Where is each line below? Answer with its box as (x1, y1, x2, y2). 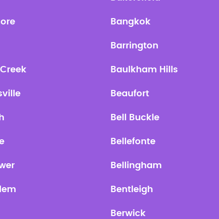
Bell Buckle (110, 113, 159, 122)
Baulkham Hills (110, 66, 178, 74)
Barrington (110, 42, 158, 50)
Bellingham (110, 161, 162, 170)
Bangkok (110, 18, 151, 26)
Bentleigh (110, 185, 153, 194)
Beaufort (110, 89, 149, 98)
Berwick (110, 209, 146, 218)
